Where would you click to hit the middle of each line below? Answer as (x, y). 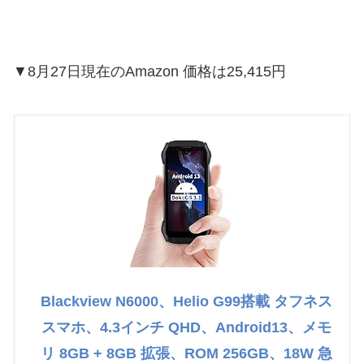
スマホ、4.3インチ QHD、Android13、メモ (186, 328)
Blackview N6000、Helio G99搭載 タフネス (186, 302)
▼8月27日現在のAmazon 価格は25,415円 (149, 72)
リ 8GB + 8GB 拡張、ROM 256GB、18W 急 (186, 354)
